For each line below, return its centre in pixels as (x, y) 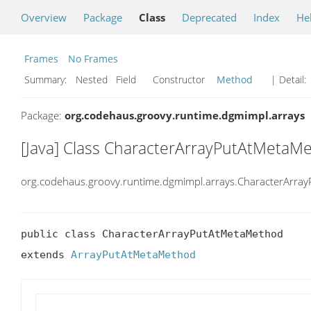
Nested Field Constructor (143, 79)
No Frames (93, 59)
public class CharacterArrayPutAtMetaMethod (152, 234)
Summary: (47, 79)
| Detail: (288, 79)
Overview (44, 17)
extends (46, 255)
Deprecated (209, 17)
